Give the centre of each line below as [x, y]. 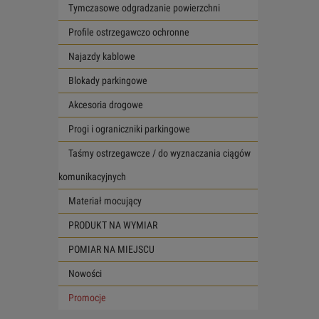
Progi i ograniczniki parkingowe [129, 129]
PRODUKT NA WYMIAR [113, 225]
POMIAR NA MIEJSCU [111, 249]
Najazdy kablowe [102, 56]
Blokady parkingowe [108, 80]
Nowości [85, 273]
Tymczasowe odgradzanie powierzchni [144, 7]
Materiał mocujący [105, 200]
